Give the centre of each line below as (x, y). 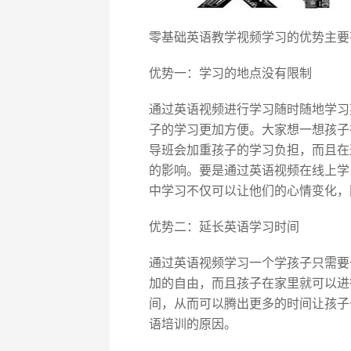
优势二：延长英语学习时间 (224, 227)
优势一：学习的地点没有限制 (230, 73)
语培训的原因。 (192, 324)
